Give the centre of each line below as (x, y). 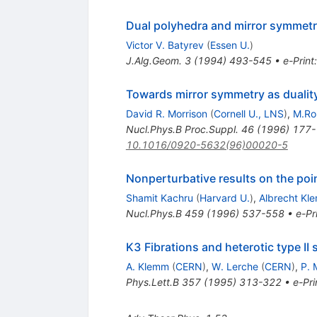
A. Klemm (147, 267)
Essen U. (230, 45)
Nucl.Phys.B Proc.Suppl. (182, 129)
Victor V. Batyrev (165, 45)
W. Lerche (235, 267)
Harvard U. (224, 198)
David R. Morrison (166, 114)
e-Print (298, 61)
